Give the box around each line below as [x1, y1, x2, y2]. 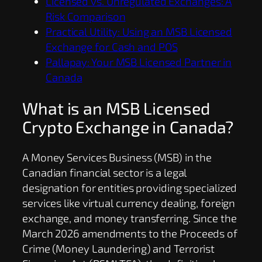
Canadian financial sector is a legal [22, 166, 187, 180]
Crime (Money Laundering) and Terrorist [22, 242, 215, 256]
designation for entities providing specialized [22, 181, 237, 195]
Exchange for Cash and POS [46, 39, 178, 53]
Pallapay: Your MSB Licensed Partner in [46, 54, 232, 68]
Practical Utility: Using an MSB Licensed [46, 24, 232, 38]
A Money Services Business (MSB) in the [22, 150, 212, 164]
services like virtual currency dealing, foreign [22, 196, 236, 210]
